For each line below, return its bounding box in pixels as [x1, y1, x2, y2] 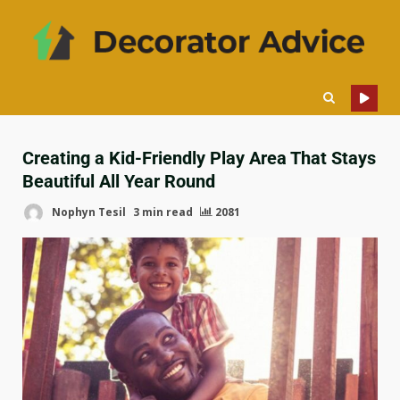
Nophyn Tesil [49, 204, 126, 221]
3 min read [133, 204, 193, 221]
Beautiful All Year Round [22, 171, 215, 193]
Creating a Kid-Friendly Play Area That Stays [22, 147, 376, 170]
